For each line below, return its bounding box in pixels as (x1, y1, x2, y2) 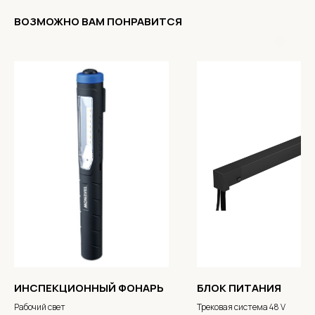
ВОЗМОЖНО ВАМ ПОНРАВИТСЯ (14, 14, 182, 30)
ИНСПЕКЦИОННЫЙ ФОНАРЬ (14, 280, 164, 295)
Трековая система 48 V (197, 300, 285, 313)
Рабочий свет (14, 300, 65, 313)
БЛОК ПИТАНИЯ (197, 280, 281, 295)
